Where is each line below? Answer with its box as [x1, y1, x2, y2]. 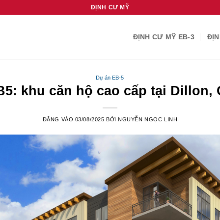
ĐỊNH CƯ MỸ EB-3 [133, 32, 194, 41]
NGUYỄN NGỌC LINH [118, 116, 178, 122]
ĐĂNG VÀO [42, 116, 75, 122]
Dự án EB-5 [96, 75, 124, 81]
